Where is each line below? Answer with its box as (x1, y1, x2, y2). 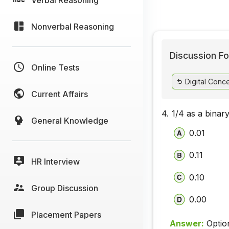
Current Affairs (31, 88, 88, 99)
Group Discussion (31, 182, 98, 193)
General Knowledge (31, 115, 108, 126)
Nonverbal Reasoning (31, 21, 114, 32)
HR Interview (31, 156, 80, 167)
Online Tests (31, 62, 79, 73)
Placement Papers (31, 209, 101, 220)
